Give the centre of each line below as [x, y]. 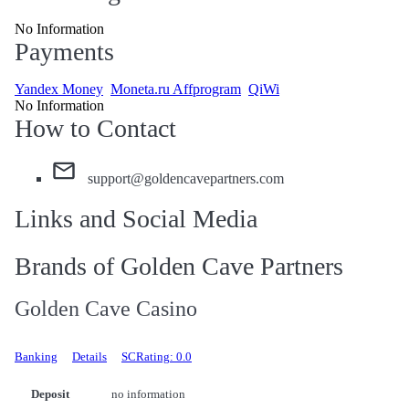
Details [89, 357]
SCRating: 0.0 [157, 357]
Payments [64, 52]
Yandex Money [59, 89]
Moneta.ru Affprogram [176, 89]
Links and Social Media [136, 219]
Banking [36, 357]
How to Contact [95, 129]
